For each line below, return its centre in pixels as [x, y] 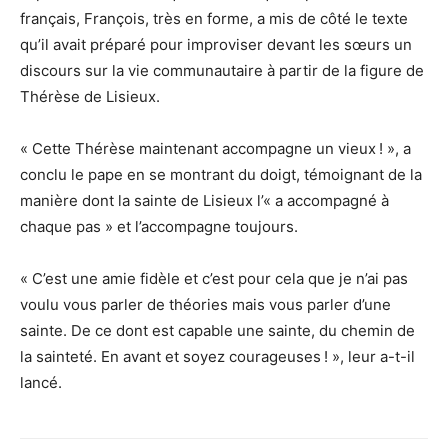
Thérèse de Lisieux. [90, 96]
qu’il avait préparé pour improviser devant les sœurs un [216, 44]
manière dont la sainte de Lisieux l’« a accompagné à [204, 200]
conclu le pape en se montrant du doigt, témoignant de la [221, 174]
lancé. [41, 382]
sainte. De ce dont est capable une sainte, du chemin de [217, 330]
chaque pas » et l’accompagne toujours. [159, 226]
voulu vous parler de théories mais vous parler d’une [205, 304]
